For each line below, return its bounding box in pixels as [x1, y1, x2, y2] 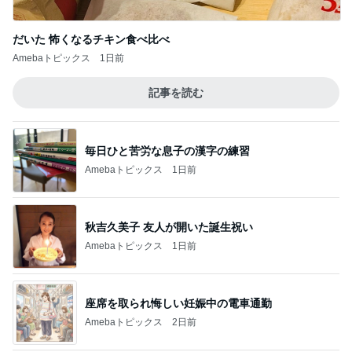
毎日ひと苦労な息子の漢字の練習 [85, 144, 250, 157]
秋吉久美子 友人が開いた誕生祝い [85, 220, 253, 233]
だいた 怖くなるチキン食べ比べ [13, 33, 170, 46]
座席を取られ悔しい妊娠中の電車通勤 [85, 296, 272, 310]
